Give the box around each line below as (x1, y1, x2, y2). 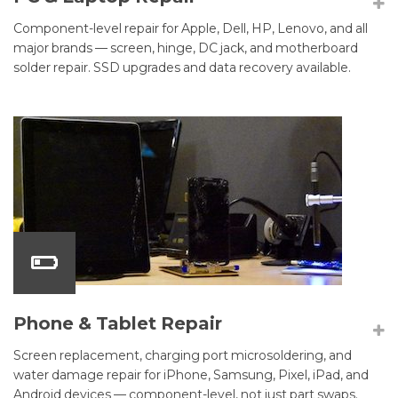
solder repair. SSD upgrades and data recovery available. (13, 60, 351, 76)
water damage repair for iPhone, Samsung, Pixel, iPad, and (13, 367, 369, 384)
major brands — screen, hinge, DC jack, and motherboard (13, 40, 358, 57)
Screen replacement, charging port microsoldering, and (13, 347, 352, 364)
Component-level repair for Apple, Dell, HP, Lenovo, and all (13, 20, 368, 37)
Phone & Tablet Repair (13, 313, 222, 335)
